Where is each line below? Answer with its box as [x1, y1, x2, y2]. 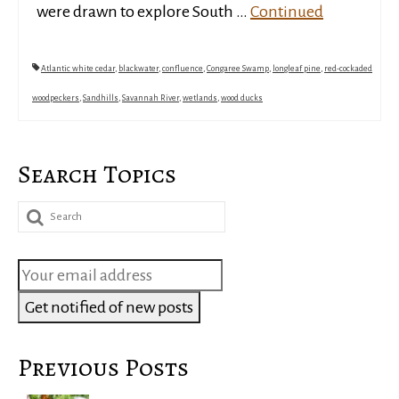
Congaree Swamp [207, 64, 269, 73]
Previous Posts [18, 351, 189, 385]
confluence [162, 64, 203, 73]
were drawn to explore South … [37, 3, 250, 20]
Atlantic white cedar [41, 64, 115, 73]
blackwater [118, 64, 159, 73]
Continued [250, 3, 323, 20]
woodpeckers [32, 94, 79, 102]
